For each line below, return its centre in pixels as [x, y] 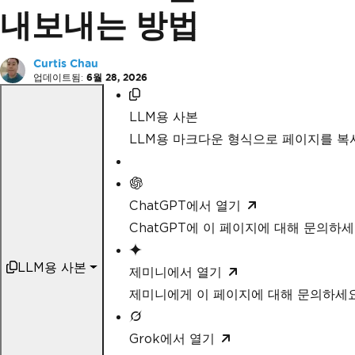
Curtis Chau [66, 63]
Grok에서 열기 [172, 338]
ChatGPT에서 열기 [185, 205]
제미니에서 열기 [175, 272]
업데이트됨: [58, 77]
